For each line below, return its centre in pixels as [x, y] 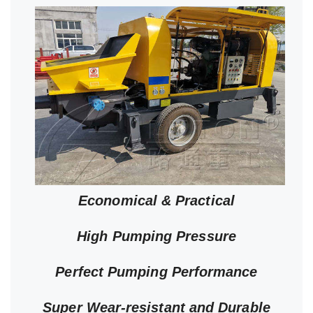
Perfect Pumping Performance [156, 271]
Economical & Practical [156, 200]
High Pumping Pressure [156, 236]
